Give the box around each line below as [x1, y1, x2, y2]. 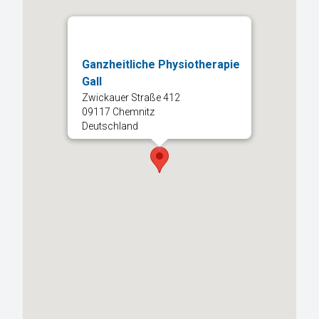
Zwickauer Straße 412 [82, 92, 180, 104]
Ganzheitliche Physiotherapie [82, 58, 240, 72]
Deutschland [82, 120, 138, 132]
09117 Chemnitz [82, 106, 155, 118]
